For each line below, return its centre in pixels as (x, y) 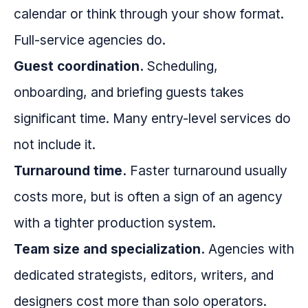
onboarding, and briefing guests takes (129, 92)
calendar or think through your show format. (149, 14)
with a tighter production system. (115, 223)
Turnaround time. (70, 171)
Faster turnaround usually (207, 171)
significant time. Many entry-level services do (152, 119)
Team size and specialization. (109, 249)
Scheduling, (181, 66)
